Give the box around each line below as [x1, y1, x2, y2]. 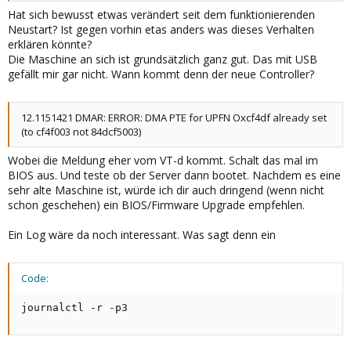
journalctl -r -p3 [21, 302, 128, 313]
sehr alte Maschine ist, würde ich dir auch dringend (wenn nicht [8, 183, 324, 197]
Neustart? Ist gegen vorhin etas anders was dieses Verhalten [8, 22, 314, 37]
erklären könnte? [8, 37, 92, 52]
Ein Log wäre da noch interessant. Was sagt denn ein [8, 227, 276, 242]
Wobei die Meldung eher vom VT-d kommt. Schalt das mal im [8, 153, 318, 168]
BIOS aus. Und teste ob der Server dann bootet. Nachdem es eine [8, 168, 341, 183]
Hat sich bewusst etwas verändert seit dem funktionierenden [8, 7, 315, 22]
